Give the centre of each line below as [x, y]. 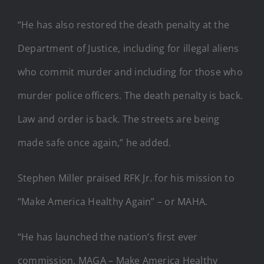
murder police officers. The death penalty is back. [130, 95]
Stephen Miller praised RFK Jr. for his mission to [126, 178]
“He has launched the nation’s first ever [108, 237]
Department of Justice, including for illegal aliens [128, 48]
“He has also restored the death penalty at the [124, 24]
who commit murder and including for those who [130, 72]
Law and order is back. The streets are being [119, 119]
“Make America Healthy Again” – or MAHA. [113, 201]
